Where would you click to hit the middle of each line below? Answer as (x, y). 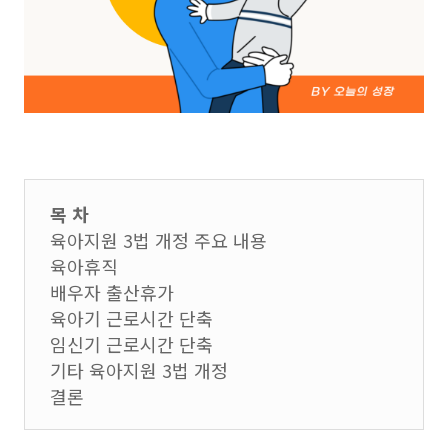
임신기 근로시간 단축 (131, 344)
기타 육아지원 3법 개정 (139, 370)
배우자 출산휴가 (112, 292)
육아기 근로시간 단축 (131, 318)
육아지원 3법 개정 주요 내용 (158, 240)
